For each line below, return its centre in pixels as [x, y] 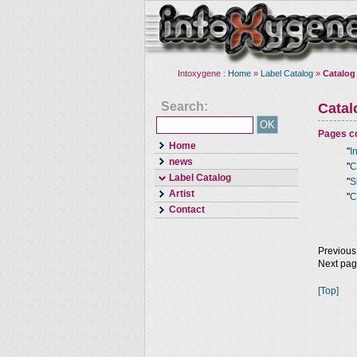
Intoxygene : [203, 73]
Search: [184, 106]
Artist [182, 194]
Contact [187, 210]
